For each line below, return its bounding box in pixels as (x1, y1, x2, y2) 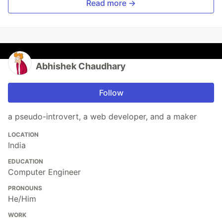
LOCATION (8, 131, 39, 139)
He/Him (8, 194, 36, 204)
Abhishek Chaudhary (36, 61, 126, 72)
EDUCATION (8, 158, 43, 166)
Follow (99, 88, 123, 98)
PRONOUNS (8, 184, 42, 192)
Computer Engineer (8, 167, 81, 177)
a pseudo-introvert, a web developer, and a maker (8, 111, 197, 122)
